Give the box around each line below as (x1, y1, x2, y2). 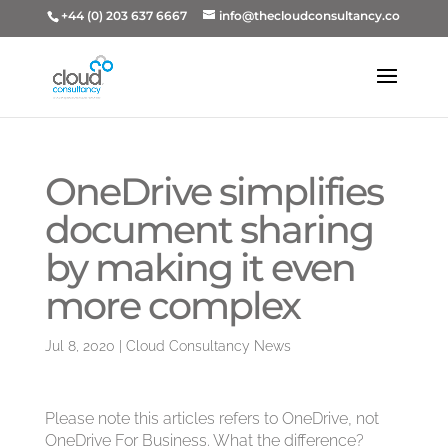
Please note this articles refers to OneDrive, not (44, 409, 379, 428)
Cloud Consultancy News (125, 338, 291, 354)
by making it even (44, 244, 355, 291)
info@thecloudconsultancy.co (219, 8, 401, 23)
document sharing (44, 206, 373, 253)
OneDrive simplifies (44, 168, 383, 215)
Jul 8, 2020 (44, 338, 115, 354)
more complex (44, 282, 300, 329)
